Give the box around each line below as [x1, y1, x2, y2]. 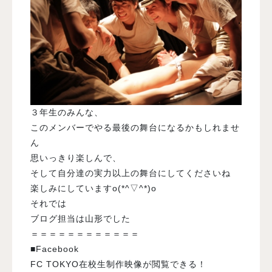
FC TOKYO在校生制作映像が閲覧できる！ [30, 259, 206, 270]
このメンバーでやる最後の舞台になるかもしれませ [30, 123, 240, 133]
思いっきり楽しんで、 [30, 153, 121, 163]
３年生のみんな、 [30, 107, 103, 118]
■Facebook [30, 244, 79, 254]
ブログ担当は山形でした [30, 214, 131, 224]
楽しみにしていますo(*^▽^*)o [30, 183, 157, 194]
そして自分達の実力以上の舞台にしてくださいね [30, 168, 231, 178]
